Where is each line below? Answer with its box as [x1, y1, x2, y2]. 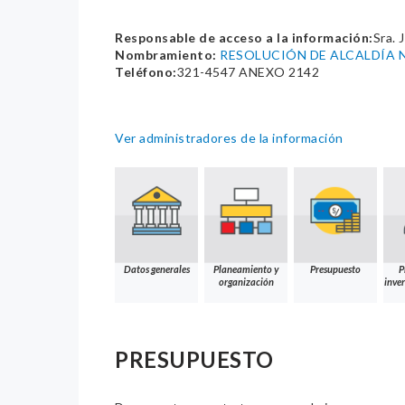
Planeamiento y [213, 263, 278, 276]
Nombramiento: [115, 47, 217, 63]
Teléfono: [115, 64, 177, 80]
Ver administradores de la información [115, 130, 344, 146]
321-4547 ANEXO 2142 [176, 64, 319, 80]
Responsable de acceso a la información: [115, 30, 373, 46]
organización [218, 276, 274, 288]
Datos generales [123, 263, 190, 276]
